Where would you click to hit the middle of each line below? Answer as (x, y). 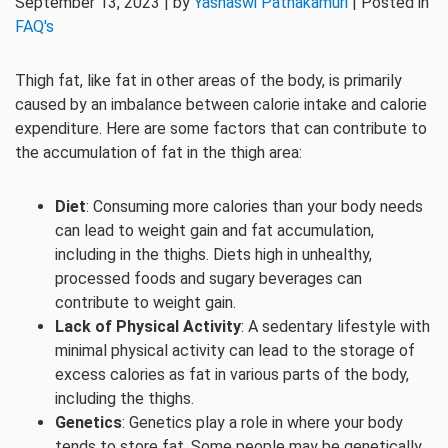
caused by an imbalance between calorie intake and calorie (221, 104)
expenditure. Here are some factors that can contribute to (221, 128)
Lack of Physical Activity (148, 326)
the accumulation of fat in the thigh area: (158, 152)
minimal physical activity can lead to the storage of (235, 350)
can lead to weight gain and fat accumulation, (214, 230)
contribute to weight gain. (145, 302)
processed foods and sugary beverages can (208, 278)
